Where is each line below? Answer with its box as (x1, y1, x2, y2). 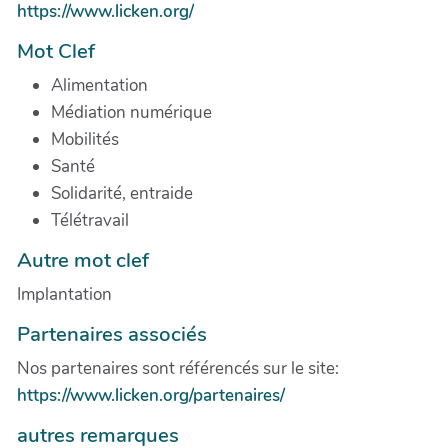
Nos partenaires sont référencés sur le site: (17, 356, 339, 380)
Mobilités (51, 127, 119, 151)
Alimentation (51, 73, 148, 97)
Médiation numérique (51, 100, 212, 124)
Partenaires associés (17, 319, 207, 348)
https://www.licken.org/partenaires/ (17, 383, 285, 407)
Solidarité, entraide (51, 181, 193, 205)
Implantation (17, 282, 112, 306)
